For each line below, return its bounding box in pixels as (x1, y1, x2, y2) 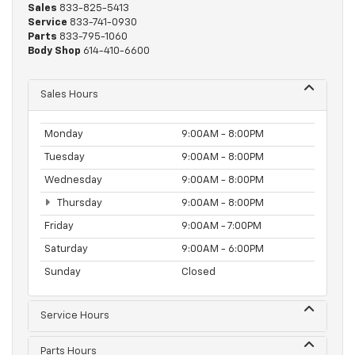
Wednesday (44, 174, 102, 185)
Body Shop (28, 45, 81, 56)
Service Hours (40, 310, 109, 321)
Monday (44, 128, 83, 139)
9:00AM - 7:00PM (181, 220, 261, 231)
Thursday (55, 197, 102, 208)
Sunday (44, 266, 81, 277)
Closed (181, 266, 216, 277)
